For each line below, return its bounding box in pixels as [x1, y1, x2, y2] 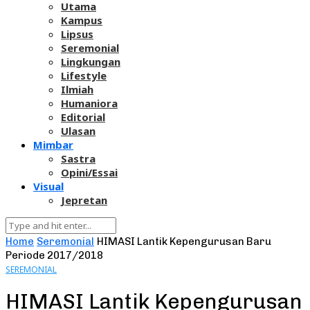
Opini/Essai [61, 165, 118, 180]
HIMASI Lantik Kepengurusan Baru [97, 235, 271, 248]
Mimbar [33, 138, 73, 152]
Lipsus [61, 27, 93, 42]
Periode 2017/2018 [6, 249, 103, 262]
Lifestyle [61, 69, 107, 83]
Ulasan [61, 124, 95, 138]
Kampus [61, 13, 102, 28]
